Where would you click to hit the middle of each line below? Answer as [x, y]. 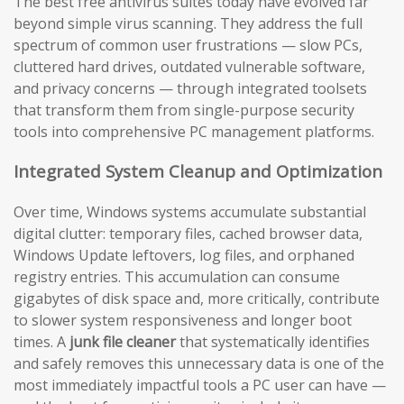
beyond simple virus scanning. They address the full [188, 23]
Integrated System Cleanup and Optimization [198, 171]
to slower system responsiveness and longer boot [183, 321]
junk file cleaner [123, 342]
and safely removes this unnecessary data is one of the [199, 364]
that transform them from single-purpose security [184, 110]
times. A [41, 342]
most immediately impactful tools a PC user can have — [200, 386]
